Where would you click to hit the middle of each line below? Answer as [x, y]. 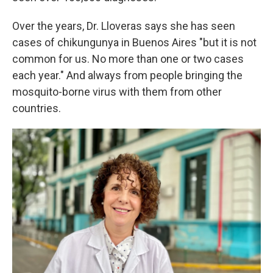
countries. [37, 108]
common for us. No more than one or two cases [128, 59]
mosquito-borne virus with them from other [117, 92]
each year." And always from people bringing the [127, 75]
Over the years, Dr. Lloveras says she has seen [124, 26]
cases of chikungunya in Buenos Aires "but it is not [134, 42]
